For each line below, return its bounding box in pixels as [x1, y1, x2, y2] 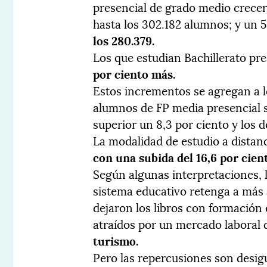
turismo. [93, 231, 139, 250]
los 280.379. [93, 31, 155, 49]
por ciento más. [93, 64, 176, 83]
